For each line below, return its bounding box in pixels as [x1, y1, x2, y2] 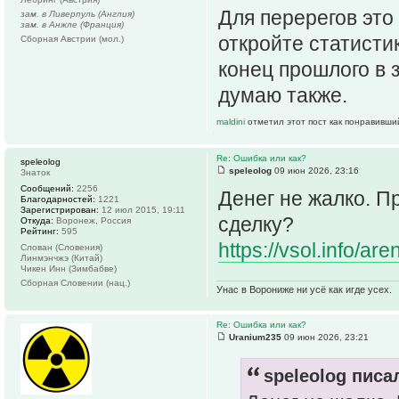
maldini [216, 117, 248, 127]
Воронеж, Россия [53, 216, 131, 226]
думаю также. [218, 83, 347, 107]
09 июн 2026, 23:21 [281, 331, 369, 342]
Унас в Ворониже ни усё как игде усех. [216, 283, 392, 295]
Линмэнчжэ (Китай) [20, 253, 102, 264]
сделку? [218, 213, 294, 237]
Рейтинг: [20, 226, 59, 237]
